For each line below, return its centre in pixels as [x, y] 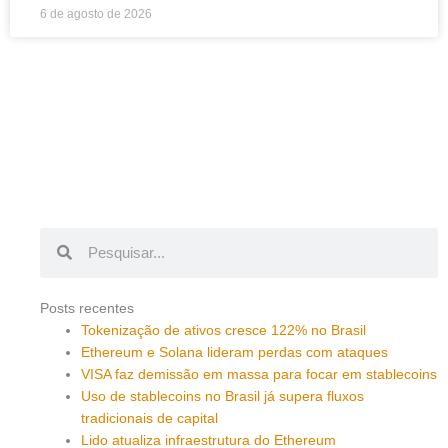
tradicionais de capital [150, 418]
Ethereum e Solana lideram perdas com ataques [235, 352]
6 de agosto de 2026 [96, 13]
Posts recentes [87, 308]
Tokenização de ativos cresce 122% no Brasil [224, 330]
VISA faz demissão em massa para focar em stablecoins [259, 374]
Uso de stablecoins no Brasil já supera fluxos [223, 396]
